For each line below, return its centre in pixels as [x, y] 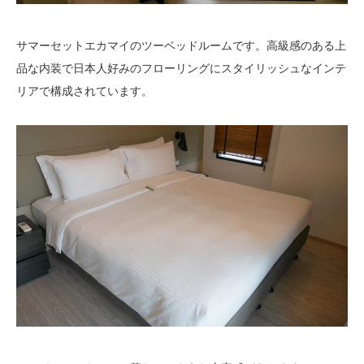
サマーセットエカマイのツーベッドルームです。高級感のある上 [181, 46]
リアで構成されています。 [84, 91]
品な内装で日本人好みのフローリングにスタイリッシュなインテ [181, 69]
